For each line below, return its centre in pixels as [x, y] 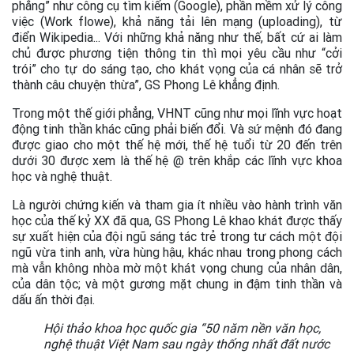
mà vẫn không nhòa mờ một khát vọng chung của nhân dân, [177, 267]
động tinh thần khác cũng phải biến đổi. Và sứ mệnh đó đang [177, 128]
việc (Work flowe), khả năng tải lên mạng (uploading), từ [177, 21]
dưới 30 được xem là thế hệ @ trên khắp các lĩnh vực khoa [177, 160]
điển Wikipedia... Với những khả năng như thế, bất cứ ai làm [177, 37]
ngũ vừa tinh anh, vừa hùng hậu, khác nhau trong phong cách [177, 252]
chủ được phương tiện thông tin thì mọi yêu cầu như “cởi [177, 53]
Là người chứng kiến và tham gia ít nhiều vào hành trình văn [177, 204]
